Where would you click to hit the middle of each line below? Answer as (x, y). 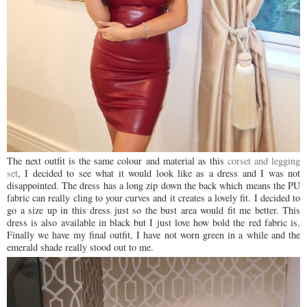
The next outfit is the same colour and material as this (117, 161)
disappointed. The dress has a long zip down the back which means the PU (153, 186)
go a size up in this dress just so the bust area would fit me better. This (153, 210)
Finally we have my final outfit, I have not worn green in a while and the (153, 235)
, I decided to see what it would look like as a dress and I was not (159, 173)
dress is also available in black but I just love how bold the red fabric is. (153, 223)
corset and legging (264, 161)
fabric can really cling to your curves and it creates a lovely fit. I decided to (153, 198)
